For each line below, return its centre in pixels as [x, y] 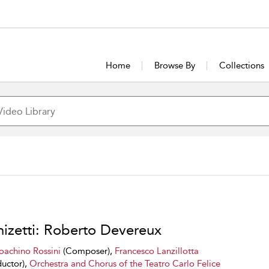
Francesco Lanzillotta [156, 251]
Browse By [174, 65]
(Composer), [87, 251]
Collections [241, 65]
